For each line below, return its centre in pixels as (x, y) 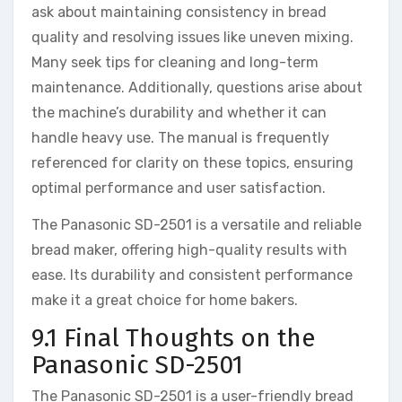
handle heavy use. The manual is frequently (180, 137)
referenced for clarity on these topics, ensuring (192, 162)
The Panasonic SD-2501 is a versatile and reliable (197, 224)
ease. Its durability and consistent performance (192, 275)
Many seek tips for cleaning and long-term (175, 62)
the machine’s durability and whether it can (179, 112)
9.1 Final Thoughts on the (173, 337)
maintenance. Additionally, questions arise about (197, 87)
